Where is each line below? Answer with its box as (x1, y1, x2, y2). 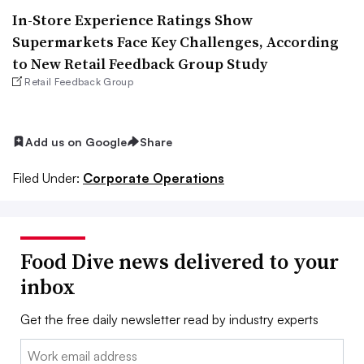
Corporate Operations (83, 170, 224, 187)
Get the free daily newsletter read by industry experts (20, 311, 318, 328)
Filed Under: (12, 170, 80, 187)
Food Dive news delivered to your (20, 247, 339, 277)
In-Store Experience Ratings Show (12, 9, 253, 30)
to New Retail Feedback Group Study (12, 53, 267, 74)
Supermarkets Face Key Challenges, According (12, 31, 339, 52)
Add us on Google (25, 134, 127, 149)
